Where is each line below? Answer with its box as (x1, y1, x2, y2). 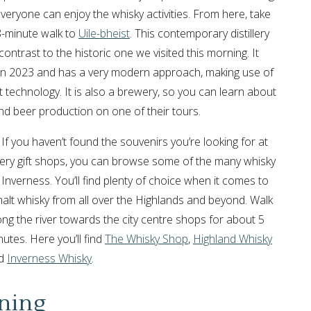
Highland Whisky (193, 231, 272, 247)
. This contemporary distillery (130, 26, 269, 42)
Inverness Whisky (7, 251, 92, 267)
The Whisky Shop (105, 231, 188, 247)
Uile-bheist (78, 26, 130, 42)
